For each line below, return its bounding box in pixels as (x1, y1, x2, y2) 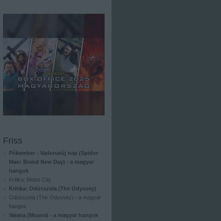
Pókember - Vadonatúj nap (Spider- (9, 150, 100, 156)
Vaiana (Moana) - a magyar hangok (9, 212, 98, 218)
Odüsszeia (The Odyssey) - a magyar (9, 194, 101, 200)
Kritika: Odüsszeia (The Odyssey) (9, 185, 96, 191)
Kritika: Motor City (9, 177, 51, 183)
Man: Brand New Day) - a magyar (9, 159, 94, 165)
